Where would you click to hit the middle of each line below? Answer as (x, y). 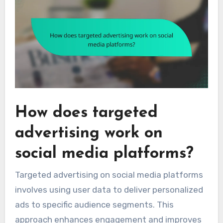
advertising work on (89, 133)
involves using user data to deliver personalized (109, 190)
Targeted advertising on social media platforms (109, 175)
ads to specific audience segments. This (94, 205)
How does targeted (86, 113)
